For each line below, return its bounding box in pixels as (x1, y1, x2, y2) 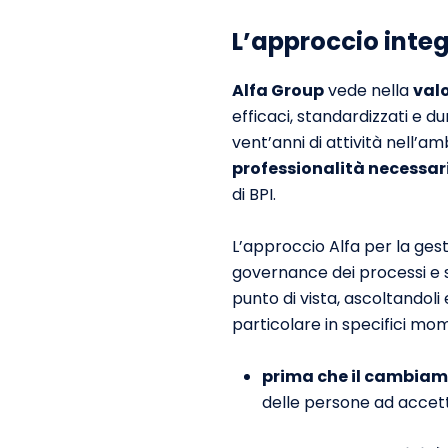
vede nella (324, 79, 413, 102)
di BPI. (232, 183, 276, 206)
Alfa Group (232, 79, 324, 102)
